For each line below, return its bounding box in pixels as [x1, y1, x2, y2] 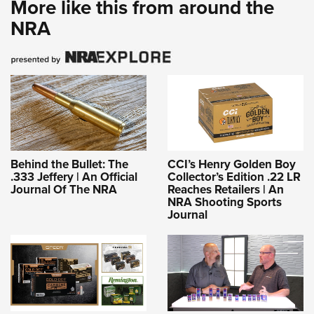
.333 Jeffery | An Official [11, 168, 137, 186]
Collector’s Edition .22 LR [168, 168, 301, 186]
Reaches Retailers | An [168, 181, 284, 198]
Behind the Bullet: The [11, 156, 128, 173]
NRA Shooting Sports [168, 193, 282, 211]
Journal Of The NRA [11, 181, 117, 198]
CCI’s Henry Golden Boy [168, 156, 296, 173]
